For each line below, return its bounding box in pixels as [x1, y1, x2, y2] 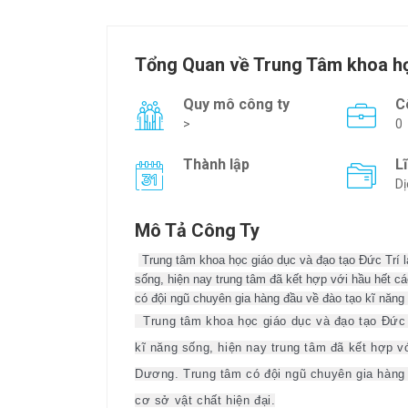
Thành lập [183, 156, 250, 174]
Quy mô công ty [183, 96, 290, 114]
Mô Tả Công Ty [135, 219, 260, 242]
